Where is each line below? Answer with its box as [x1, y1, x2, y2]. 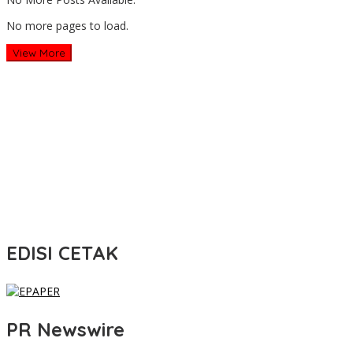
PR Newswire [6, 318, 124, 342]
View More [13, 46, 65, 60]
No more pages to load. [6, 18, 128, 34]
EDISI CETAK [6, 241, 118, 266]
